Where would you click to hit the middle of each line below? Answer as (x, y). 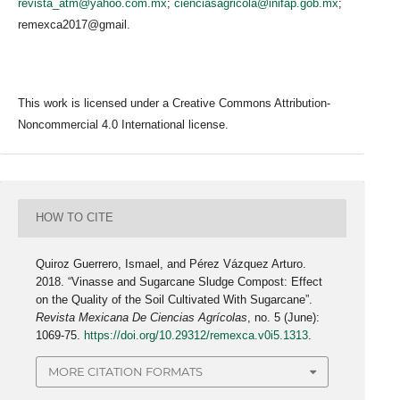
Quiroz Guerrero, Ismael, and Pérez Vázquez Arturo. (171, 264)
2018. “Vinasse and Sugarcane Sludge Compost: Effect (179, 282)
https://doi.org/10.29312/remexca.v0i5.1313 (196, 335)
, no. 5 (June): (284, 317)
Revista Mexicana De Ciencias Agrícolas (142, 317)
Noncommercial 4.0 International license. (123, 124)
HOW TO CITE (75, 218)
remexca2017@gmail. (74, 24)
